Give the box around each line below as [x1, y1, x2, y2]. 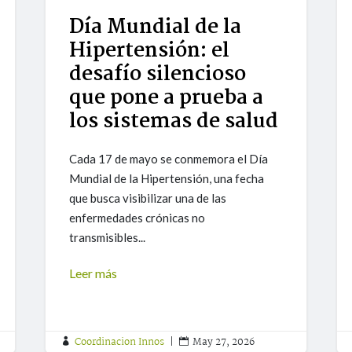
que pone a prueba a [69, 82, 264, 115]
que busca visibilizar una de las [69, 191, 227, 206]
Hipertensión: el [69, 35, 230, 68]
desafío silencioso [69, 58, 247, 92]
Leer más [69, 266, 118, 281]
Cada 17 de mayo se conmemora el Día [69, 152, 269, 167]
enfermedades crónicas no [69, 211, 206, 225]
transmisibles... [69, 230, 146, 245]
